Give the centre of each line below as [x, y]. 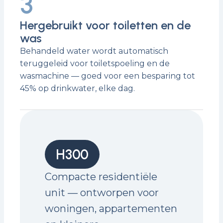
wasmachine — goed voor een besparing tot [108, 76]
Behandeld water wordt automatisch [94, 51]
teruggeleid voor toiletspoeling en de [95, 63]
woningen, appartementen [111, 209]
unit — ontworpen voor [102, 193]
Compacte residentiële [101, 177]
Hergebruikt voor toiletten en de [105, 25]
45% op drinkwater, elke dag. [77, 88]
